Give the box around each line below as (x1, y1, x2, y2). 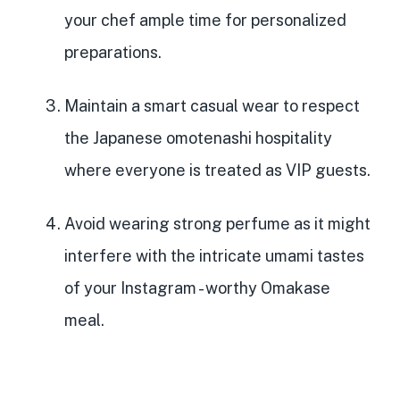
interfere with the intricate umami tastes (64, 246, 364, 266)
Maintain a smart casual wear (64, 96, 279, 116)
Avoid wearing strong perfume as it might (64, 214, 371, 234)
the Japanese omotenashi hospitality (64, 129, 332, 148)
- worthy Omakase (196, 279, 330, 298)
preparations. (64, 43, 162, 62)
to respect (279, 96, 360, 116)
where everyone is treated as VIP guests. (64, 161, 371, 180)
